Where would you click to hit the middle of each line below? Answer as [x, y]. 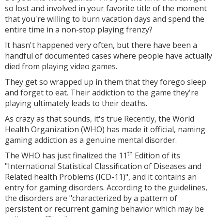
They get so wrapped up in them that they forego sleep [106, 82]
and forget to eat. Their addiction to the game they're [102, 93]
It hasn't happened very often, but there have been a [101, 45]
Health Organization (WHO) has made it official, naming [105, 129]
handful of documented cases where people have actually [108, 56]
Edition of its [156, 155]
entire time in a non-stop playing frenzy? [79, 30]
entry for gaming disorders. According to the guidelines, [106, 187]
